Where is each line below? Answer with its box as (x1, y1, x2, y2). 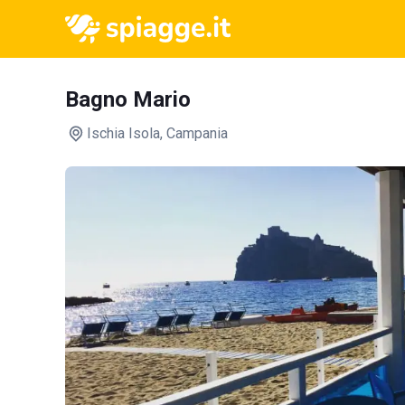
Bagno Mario (65, 87, 191, 112)
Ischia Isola (87, 125, 160, 142)
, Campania (160, 125, 228, 142)
